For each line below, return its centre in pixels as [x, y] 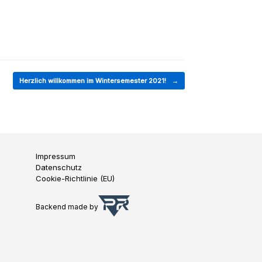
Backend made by [67, 207]
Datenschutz [59, 167]
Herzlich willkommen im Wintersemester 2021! [94, 80]
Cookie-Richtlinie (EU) [75, 178]
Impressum [56, 156]
